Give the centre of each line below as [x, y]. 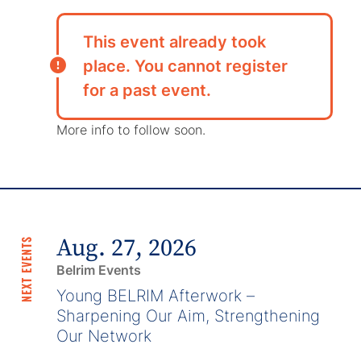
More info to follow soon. [131, 129]
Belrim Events [99, 270]
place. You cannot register [186, 66]
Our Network [104, 336]
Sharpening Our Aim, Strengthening [189, 315]
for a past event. [147, 91]
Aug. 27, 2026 [127, 248]
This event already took [175, 42]
